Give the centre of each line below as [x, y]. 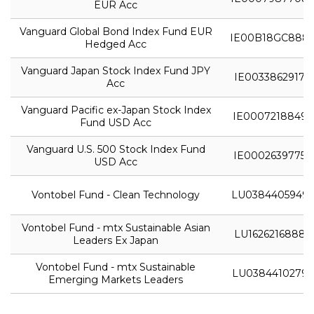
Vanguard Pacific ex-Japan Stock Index [116, 110]
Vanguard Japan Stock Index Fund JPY [116, 70]
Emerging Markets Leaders [116, 279]
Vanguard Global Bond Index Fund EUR [116, 31]
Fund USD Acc [116, 122]
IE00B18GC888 [269, 37]
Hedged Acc [116, 44]
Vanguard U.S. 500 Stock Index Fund [116, 149]
